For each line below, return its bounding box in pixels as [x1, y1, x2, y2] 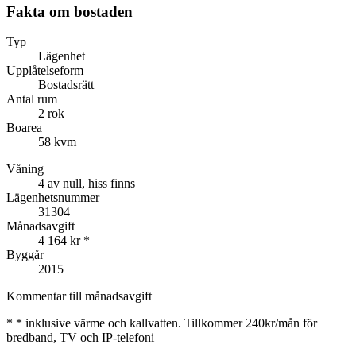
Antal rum [6, 92, 57, 106]
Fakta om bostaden [6, 2, 133, 20]
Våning [6, 162, 44, 176]
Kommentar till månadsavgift [6, 289, 152, 304]
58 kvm [38, 135, 76, 149]
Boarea [6, 121, 42, 135]
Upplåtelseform [6, 64, 83, 78]
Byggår [6, 248, 44, 262]
